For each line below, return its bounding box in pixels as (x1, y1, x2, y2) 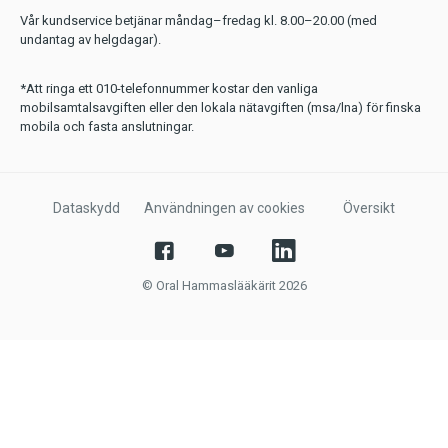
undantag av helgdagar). (20, 31, 161, 47)
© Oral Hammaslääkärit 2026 (141, 277, 307, 293)
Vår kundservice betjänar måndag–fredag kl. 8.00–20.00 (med (20, 12, 377, 28)
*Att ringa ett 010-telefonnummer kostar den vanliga (20, 80, 318, 96)
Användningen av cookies (143, 199, 305, 216)
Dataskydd (53, 199, 120, 216)
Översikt (343, 199, 395, 216)
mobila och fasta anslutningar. (20, 118, 194, 134)
